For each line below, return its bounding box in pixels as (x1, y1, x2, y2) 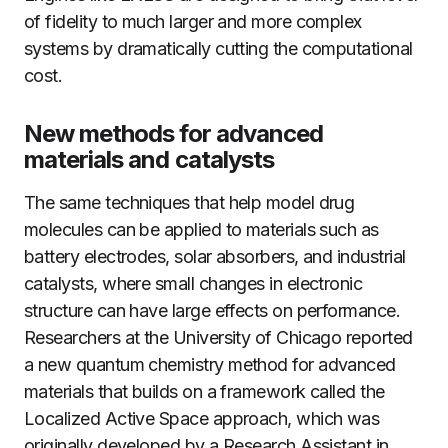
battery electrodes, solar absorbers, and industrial (24, 246, 406, 267)
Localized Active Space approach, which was (24, 408, 380, 429)
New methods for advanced (24, 119, 323, 148)
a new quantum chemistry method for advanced (24, 354, 396, 375)
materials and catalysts (24, 145, 274, 174)
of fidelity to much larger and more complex (24, 11, 362, 32)
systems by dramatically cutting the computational (24, 38, 413, 59)
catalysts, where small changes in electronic (24, 273, 363, 294)
